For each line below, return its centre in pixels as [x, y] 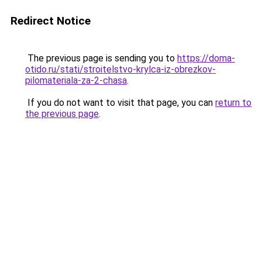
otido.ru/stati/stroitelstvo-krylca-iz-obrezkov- [120, 69]
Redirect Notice [51, 21]
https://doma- [206, 58]
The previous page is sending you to [101, 58]
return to [233, 103]
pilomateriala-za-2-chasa [76, 80]
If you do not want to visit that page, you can [120, 103]
